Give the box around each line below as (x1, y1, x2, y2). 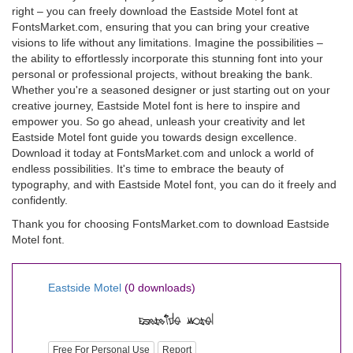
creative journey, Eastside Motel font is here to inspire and (12, 99, 300, 112)
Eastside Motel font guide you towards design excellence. (12, 131, 297, 143)
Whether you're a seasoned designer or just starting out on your (12, 84, 330, 96)
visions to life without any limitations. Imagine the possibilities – (12, 36, 323, 49)
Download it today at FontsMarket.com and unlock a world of (12, 147, 314, 159)
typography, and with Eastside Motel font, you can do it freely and (12, 178, 336, 191)
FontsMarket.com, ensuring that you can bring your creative (12, 20, 310, 33)
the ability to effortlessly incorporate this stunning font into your (12, 52, 323, 65)
